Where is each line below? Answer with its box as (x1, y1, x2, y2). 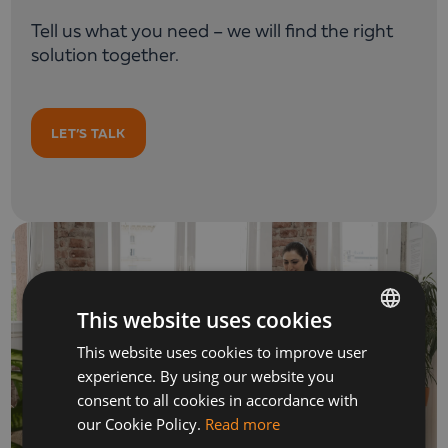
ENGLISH (324, 376, 370, 391)
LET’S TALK (51, 125, 126, 141)
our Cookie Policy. (77, 414, 202, 434)
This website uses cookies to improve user (77, 342, 368, 362)
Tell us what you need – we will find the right (31, 23, 393, 41)
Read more (205, 414, 281, 434)
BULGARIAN (324, 342, 386, 357)
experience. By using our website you (77, 366, 335, 386)
